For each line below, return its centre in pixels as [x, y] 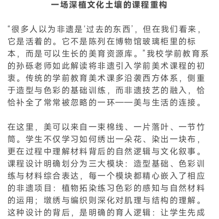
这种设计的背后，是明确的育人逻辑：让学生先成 [107, 212]
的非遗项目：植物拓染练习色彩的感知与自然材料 [107, 188]
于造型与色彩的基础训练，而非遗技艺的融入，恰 [107, 90]
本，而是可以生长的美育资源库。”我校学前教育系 [109, 53]
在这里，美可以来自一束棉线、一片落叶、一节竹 [107, 127]
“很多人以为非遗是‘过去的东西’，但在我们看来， [107, 29]
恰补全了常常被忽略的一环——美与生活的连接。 [107, 102]
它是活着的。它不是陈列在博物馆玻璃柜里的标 [102, 41]
